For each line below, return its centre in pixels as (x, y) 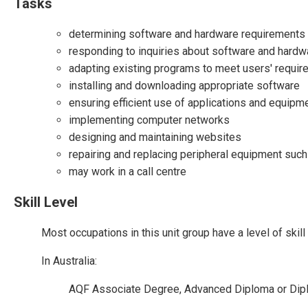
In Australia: (69, 261)
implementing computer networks (149, 120)
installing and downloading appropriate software (184, 86)
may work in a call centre (128, 172)
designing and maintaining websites (155, 137)
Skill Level (46, 202)
